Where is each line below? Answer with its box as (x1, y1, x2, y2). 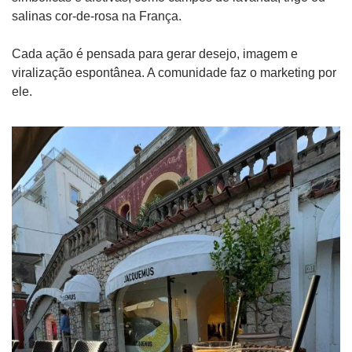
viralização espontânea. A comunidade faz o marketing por (12, 65, 336, 79)
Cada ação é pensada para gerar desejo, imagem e (12, 46, 298, 60)
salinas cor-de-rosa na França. (12, 9, 181, 23)
